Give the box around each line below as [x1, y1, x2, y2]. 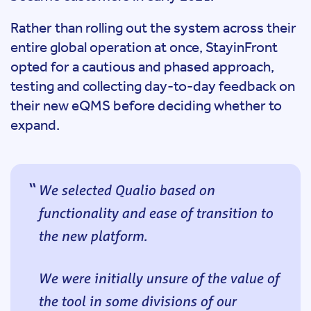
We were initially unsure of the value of [38, 268, 279, 287]
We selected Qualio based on [38, 180, 215, 199]
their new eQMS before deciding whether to [10, 96, 282, 114]
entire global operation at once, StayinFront [10, 38, 278, 56]
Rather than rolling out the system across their [10, 19, 296, 36]
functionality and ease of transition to [38, 203, 273, 222]
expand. [10, 116, 60, 133]
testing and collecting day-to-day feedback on [10, 77, 295, 94]
